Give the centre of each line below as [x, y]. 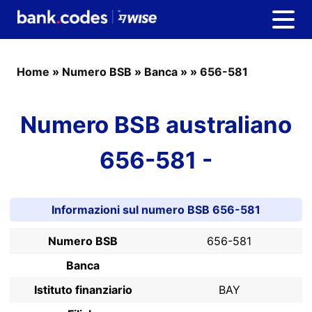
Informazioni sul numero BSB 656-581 [156, 210]
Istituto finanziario [83, 290]
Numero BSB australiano [156, 125]
